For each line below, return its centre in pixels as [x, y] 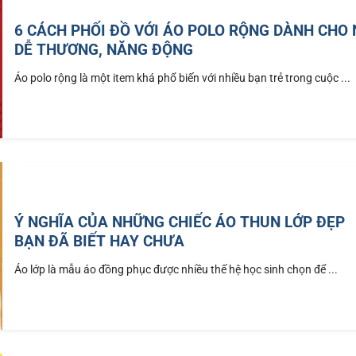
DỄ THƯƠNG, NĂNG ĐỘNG [104, 49]
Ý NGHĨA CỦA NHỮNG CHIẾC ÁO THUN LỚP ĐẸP [180, 222]
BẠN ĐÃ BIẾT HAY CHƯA [100, 241]
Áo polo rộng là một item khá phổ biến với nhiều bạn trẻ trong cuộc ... [183, 78]
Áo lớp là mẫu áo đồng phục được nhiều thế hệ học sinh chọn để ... [176, 269]
